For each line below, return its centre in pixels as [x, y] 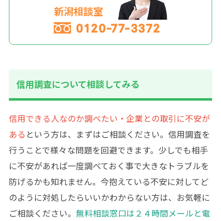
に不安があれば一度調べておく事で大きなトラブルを [109, 166]
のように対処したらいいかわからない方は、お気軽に [109, 198]
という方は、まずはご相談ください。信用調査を [118, 134]
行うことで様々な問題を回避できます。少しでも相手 [108, 150]
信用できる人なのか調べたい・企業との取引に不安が [109, 119]
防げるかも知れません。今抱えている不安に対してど [109, 182]
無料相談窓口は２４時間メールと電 [143, 213]
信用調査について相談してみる [78, 84]
